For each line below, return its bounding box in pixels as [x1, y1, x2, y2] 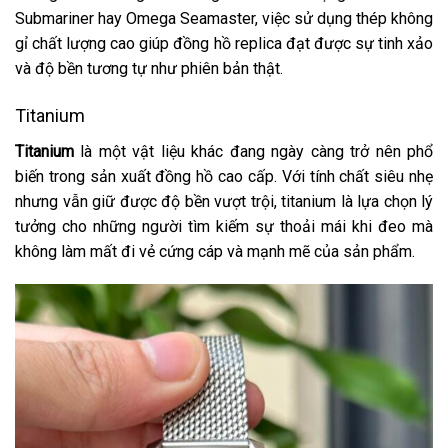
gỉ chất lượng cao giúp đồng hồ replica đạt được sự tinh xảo [15, 33, 433, 53]
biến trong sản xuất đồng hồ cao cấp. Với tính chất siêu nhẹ [15, 166, 433, 186]
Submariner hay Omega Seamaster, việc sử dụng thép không [15, 8, 433, 28]
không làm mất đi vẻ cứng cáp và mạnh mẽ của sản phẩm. [15, 241, 415, 261]
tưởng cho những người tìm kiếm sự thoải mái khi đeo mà [15, 216, 433, 236]
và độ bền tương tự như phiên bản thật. [15, 58, 283, 78]
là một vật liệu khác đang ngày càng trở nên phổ [74, 141, 433, 161]
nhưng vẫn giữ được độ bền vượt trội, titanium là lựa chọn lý [15, 191, 433, 211]
